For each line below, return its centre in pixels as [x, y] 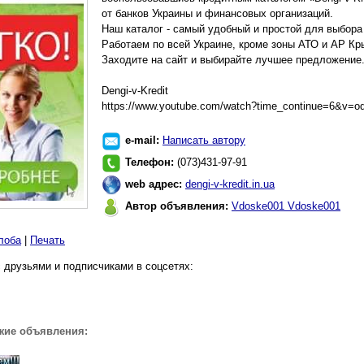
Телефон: [151, 162]
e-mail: [144, 140]
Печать [48, 240]
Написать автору [204, 140]
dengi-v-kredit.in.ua [230, 184]
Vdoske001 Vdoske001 [286, 206]
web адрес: [155, 184]
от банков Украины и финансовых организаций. [217, 13]
